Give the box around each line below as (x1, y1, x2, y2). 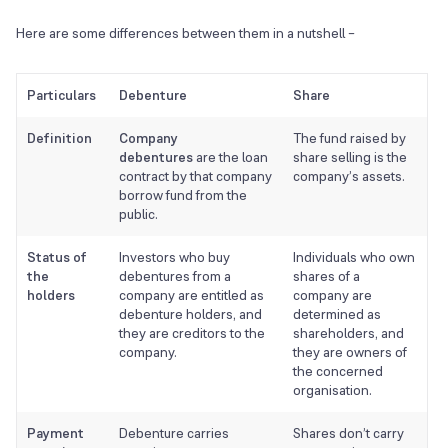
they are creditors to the (119, 324, 265, 343)
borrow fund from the (119, 186, 247, 205)
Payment (27, 424, 84, 443)
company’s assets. (293, 167, 405, 186)
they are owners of (293, 343, 407, 362)
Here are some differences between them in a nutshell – (16, 24, 355, 43)
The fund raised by (293, 129, 406, 148)
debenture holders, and (119, 305, 262, 324)
